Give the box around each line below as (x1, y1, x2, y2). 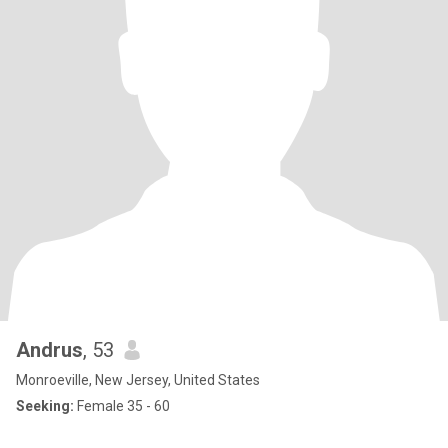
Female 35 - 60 (74, 398, 170, 414)
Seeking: (16, 398, 74, 414)
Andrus (16, 338, 83, 362)
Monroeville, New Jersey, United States (16, 372, 260, 388)
